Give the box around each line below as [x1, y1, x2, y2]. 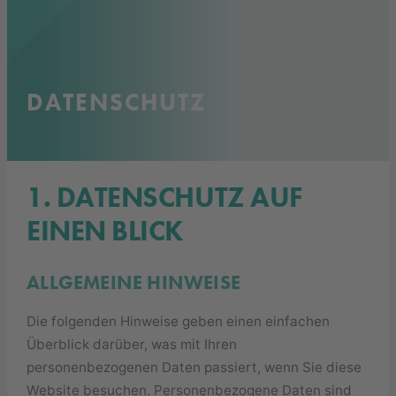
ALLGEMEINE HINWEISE [27, 270, 241, 296]
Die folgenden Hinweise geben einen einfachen [27, 313, 331, 331]
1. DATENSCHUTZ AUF [27, 179, 302, 216]
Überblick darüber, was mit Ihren [27, 336, 238, 354]
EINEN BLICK [27, 212, 184, 249]
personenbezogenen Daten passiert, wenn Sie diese [27, 359, 362, 377]
